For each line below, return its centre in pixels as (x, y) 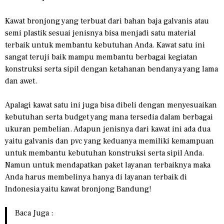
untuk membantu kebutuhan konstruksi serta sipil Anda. (104, 153)
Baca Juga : (34, 213)
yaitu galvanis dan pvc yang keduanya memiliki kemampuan (109, 141)
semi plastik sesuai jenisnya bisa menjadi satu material (100, 33)
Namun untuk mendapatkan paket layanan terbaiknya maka (108, 165)
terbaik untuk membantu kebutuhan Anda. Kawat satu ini (105, 45)
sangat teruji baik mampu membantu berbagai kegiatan (101, 57)
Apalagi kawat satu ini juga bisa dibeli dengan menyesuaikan (111, 105)
